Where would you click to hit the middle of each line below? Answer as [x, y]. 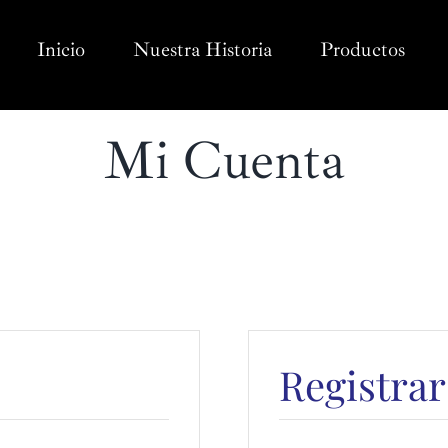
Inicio [61, 49]
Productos [362, 49]
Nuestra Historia [202, 49]
